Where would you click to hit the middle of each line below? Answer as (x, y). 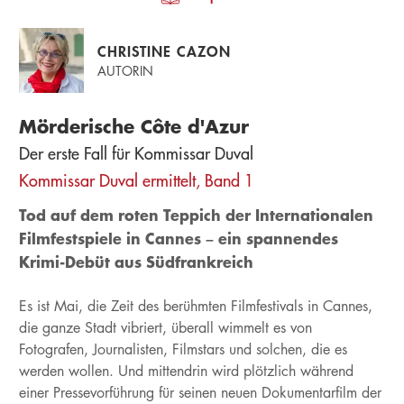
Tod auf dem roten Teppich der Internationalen (196, 215)
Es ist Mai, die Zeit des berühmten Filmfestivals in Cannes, (195, 306)
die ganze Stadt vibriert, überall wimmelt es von (165, 328)
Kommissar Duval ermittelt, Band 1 (136, 181)
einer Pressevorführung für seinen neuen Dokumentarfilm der (200, 393)
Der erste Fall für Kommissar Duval (136, 154)
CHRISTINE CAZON (164, 51)
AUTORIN (125, 71)
